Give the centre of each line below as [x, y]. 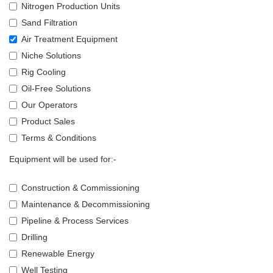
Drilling [34, 237]
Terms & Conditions [59, 138]
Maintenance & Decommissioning [86, 204]
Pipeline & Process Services [75, 221]
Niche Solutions [51, 55]
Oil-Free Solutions [56, 88]
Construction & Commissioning [80, 188]
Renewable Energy [58, 253]
